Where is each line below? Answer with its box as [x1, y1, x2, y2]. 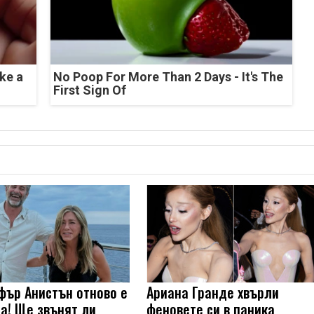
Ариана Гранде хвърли [146, 281, 280, 303]
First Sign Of [53, 82, 126, 97]
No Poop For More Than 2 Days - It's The [53, 69, 283, 84]
